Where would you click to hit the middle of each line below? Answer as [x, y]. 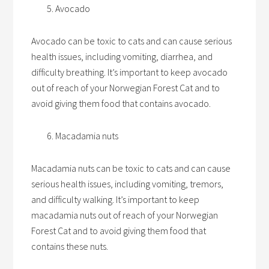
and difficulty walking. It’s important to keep [116, 199]
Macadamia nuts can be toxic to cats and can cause [131, 168]
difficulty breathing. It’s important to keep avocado [130, 72]
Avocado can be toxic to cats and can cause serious [132, 41]
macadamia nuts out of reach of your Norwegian [125, 215]
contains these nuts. [70, 246]
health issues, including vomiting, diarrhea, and [122, 56]
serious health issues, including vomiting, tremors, [128, 184]
